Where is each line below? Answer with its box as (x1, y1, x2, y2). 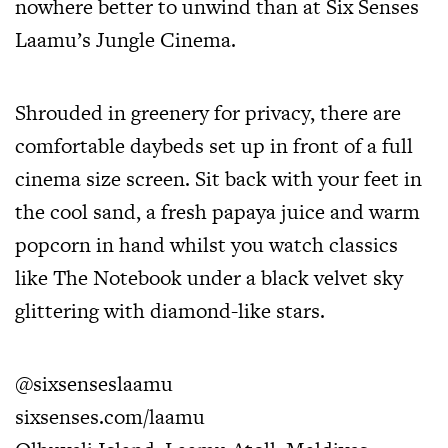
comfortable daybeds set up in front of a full (15, 130, 413, 160)
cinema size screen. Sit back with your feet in (15, 163, 422, 193)
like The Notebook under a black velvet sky (15, 262, 403, 292)
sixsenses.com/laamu (15, 401, 205, 431)
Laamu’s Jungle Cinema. (15, 24, 236, 54)
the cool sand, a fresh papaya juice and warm (15, 196, 420, 226)
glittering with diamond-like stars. (15, 295, 325, 325)
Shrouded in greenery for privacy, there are (15, 97, 401, 127)
